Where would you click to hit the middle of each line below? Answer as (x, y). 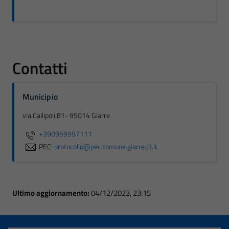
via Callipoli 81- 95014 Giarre (66, 115)
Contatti (40, 68)
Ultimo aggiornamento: (52, 193)
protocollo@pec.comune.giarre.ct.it (106, 146)
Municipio (40, 96)
